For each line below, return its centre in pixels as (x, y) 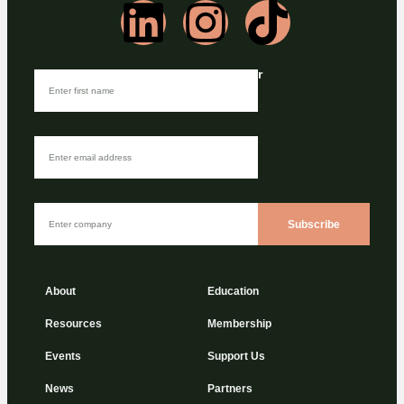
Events (63, 357)
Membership (239, 324)
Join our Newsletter (202, 74)
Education (233, 292)
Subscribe (313, 224)
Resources (73, 324)
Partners (230, 389)
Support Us (236, 357)
